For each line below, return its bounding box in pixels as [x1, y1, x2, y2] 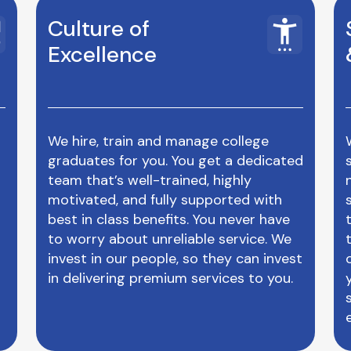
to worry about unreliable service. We [48, 230, 291, 248]
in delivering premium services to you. [48, 269, 293, 288]
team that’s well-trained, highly [48, 171, 251, 190]
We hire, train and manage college [48, 132, 269, 150]
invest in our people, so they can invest [48, 249, 302, 268]
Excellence [48, 40, 157, 69]
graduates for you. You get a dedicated [48, 151, 303, 170]
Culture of [48, 14, 150, 43]
